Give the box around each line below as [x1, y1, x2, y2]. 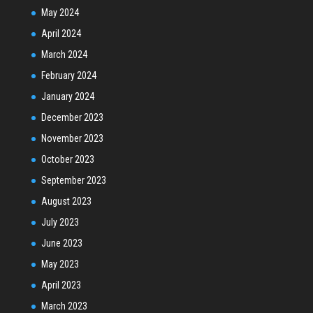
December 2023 [41, 111, 103, 123]
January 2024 [41, 90, 94, 102]
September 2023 [41, 174, 106, 186]
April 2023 [41, 279, 81, 291]
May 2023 [41, 258, 79, 270]
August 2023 [41, 195, 92, 207]
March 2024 [41, 48, 87, 60]
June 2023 [41, 237, 82, 249]
